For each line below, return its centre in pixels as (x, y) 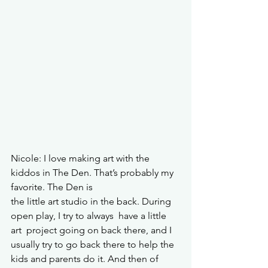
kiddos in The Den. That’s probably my (93, 173)
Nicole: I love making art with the (81, 159)
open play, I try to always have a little (90, 216)
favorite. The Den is (53, 187)
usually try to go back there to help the (94, 245)
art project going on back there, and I (92, 230)
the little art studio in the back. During (92, 202)
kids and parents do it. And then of (86, 259)
